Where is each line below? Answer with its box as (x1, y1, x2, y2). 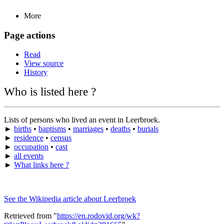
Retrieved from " (4, 211, 57, 220)
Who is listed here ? (4, 85, 96, 98)
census (50, 133, 71, 142)
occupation (14, 142, 48, 151)
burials (137, 124, 158, 133)
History (24, 68, 47, 77)
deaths (110, 124, 130, 133)
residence (14, 133, 43, 142)
